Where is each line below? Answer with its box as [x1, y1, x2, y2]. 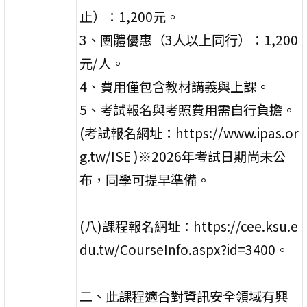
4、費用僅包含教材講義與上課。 [79, 76, 270, 96]
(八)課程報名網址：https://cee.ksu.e [79, 216, 299, 236]
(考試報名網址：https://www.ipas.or [79, 123, 299, 143]
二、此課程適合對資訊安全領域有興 [79, 286, 288, 306]
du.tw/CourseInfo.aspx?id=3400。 [79, 239, 289, 259]
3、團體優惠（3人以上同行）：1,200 [79, 29, 299, 49]
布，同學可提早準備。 [79, 169, 210, 189]
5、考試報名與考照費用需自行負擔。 [79, 99, 296, 119]
